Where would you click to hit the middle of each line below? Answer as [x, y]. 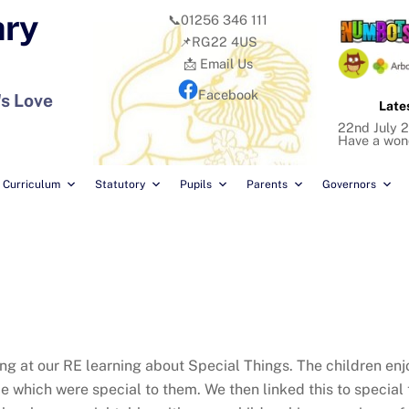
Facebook [228, 94]
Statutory [120, 185]
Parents [267, 185]
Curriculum [31, 185]
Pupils [196, 185]
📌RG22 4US [218, 42]
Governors [349, 185]
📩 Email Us [218, 64]
